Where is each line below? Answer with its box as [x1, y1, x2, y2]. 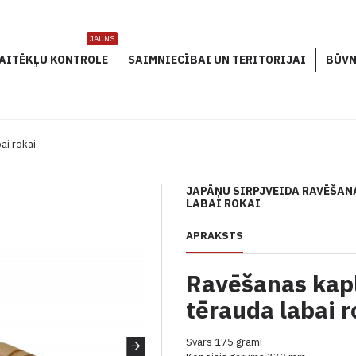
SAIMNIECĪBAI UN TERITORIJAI [128, 52, 306, 67]
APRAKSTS [186, 229, 244, 242]
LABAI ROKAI [186, 196, 261, 211]
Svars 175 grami [186, 335, 263, 349]
